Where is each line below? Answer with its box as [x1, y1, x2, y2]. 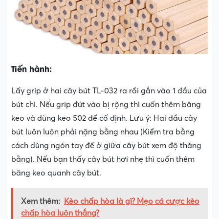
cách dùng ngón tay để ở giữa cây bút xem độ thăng [11, 141, 201, 150]
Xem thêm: [21, 197, 60, 206]
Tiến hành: [11, 62, 52, 74]
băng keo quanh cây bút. [11, 168, 101, 177]
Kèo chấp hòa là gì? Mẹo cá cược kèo [64, 197, 199, 206]
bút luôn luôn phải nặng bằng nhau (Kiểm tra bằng [11, 127, 195, 136]
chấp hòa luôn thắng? [21, 208, 99, 218]
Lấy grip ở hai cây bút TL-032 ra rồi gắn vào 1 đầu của [11, 86, 207, 95]
